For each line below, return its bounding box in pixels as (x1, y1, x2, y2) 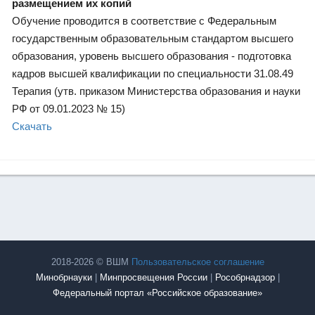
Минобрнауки (35, 271, 92, 283)
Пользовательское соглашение (131, 256, 264, 267)
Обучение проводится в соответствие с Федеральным (12, 14, 276, 27)
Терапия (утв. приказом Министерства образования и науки (12, 84, 300, 97)
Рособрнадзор (214, 271, 275, 283)
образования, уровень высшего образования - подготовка (12, 49, 291, 62)
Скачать (12, 120, 52, 132)
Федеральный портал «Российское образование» (53, 287, 262, 298)
